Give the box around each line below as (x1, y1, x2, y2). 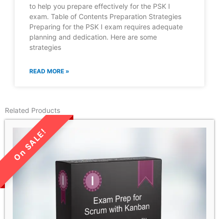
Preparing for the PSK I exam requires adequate (29, 22, 183, 31)
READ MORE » (29, 67, 69, 75)
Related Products (5, 106, 60, 115)
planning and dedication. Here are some (29, 33, 157, 42)
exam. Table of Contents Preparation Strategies (29, 12, 181, 21)
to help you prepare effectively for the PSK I (29, 2, 170, 11)
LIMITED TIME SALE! (4, 147, 69, 155)
